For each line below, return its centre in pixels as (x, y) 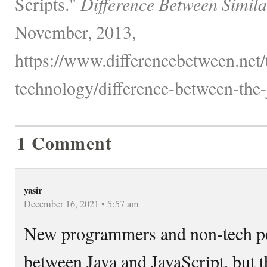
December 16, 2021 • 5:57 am (81, 204)
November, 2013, (75, 31)
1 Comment (65, 142)
